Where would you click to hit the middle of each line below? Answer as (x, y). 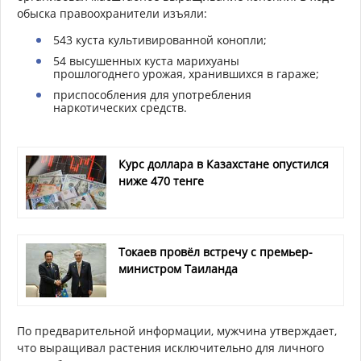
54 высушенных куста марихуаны (146, 61)
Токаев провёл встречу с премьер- (216, 252)
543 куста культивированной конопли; (160, 40)
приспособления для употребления (152, 95)
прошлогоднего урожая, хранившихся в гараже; (186, 74)
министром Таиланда (178, 269)
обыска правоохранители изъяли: (112, 14)
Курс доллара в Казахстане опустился (224, 164)
